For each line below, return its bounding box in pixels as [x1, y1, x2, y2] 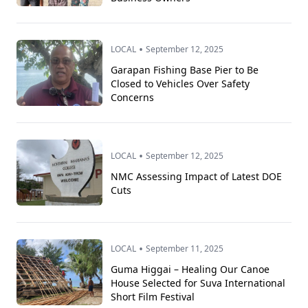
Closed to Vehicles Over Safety [111, 77, 250, 91]
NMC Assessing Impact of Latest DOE [111, 170, 283, 184]
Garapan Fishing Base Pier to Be [111, 63, 259, 77]
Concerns [111, 91, 155, 104]
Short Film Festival [111, 290, 195, 304]
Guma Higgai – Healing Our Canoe [111, 263, 270, 276]
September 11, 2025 [146, 243, 224, 255]
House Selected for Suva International [111, 276, 286, 290]
